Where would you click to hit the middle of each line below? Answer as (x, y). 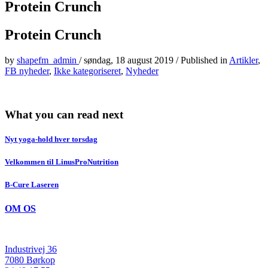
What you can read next (64, 114)
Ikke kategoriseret (87, 71)
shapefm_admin (48, 60)
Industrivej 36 (31, 249)
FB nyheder (27, 71)
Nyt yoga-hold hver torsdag (51, 139)
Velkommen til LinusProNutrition (62, 162)
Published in (205, 60)
